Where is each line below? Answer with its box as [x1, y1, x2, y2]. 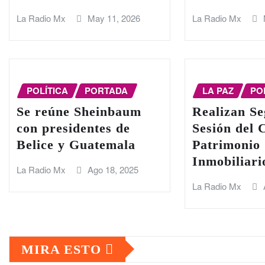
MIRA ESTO [21, 241, 105, 257]
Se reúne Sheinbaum [17, 104, 141, 119]
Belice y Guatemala [17, 137, 135, 153]
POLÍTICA [27, 83, 68, 97]
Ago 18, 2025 [87, 163, 138, 176]
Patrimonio [192, 137, 261, 153]
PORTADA [85, 83, 128, 97]
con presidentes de [17, 121, 130, 136]
